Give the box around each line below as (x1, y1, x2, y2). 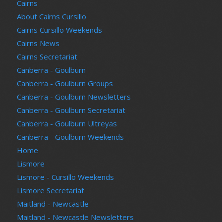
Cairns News (16, 38, 59, 49)
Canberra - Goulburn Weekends (16, 132, 124, 142)
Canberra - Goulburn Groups (16, 78, 113, 89)
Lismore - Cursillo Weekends (16, 172, 114, 182)
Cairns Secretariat (16, 52, 77, 62)
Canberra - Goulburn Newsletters (16, 92, 131, 102)
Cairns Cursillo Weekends (16, 25, 102, 35)
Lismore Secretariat (16, 185, 84, 196)
